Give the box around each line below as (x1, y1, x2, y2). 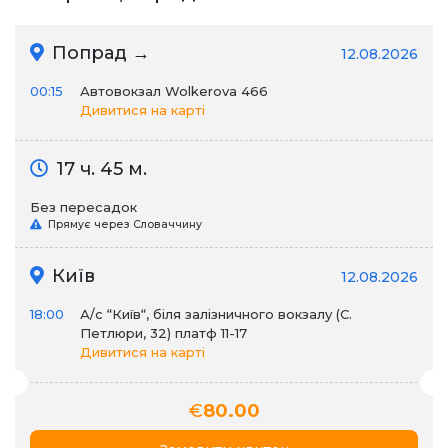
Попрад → (47, 42, 150, 64)
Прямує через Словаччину (45, 218, 202, 231)
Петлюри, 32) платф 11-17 (80, 325, 247, 341)
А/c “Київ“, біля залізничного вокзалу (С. (80, 306, 352, 322)
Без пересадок (30, 199, 137, 215)
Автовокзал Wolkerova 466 (80, 83, 268, 99)
